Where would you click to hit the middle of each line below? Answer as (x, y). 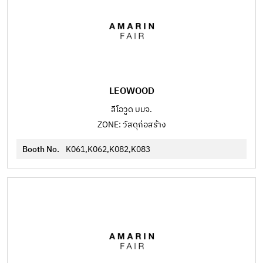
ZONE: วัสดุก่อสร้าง (131, 125)
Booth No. (42, 149)
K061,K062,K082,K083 (108, 149)
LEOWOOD (131, 91)
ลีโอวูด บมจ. (131, 109)
